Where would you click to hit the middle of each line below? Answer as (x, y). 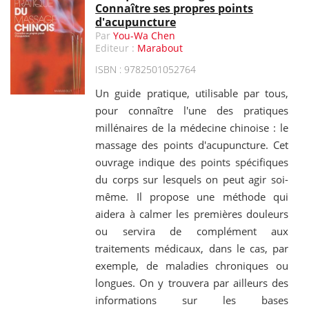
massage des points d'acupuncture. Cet (192, 145)
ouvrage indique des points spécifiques (192, 162)
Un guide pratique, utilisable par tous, (192, 93)
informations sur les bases (192, 300)
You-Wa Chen (144, 36)
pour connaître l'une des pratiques (192, 111)
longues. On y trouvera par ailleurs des (192, 283)
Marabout (160, 48)
